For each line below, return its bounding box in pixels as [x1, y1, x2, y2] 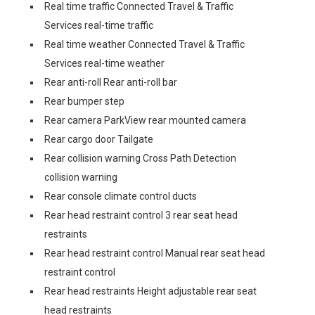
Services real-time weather [44, 57, 165, 69]
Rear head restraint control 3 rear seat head [44, 209, 238, 221]
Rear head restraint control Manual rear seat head [44, 247, 265, 259]
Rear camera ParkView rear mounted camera [44, 114, 246, 126]
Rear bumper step [44, 95, 124, 107]
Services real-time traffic [44, 19, 153, 31]
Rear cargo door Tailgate [44, 133, 153, 145]
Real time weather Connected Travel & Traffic [44, 38, 245, 50]
